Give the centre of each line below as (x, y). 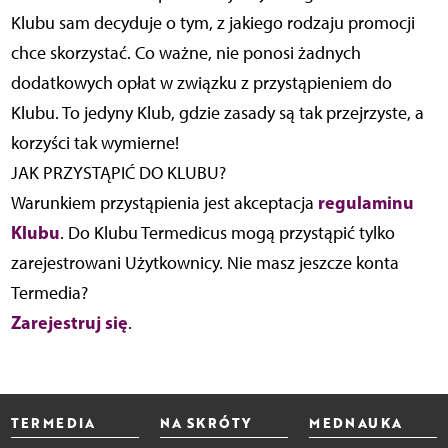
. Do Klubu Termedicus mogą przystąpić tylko (227, 233)
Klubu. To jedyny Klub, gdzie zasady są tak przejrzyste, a (217, 113)
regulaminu (365, 203)
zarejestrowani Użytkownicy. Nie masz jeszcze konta (204, 263)
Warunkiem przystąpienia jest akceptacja (164, 203)
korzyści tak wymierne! (94, 143)
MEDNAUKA (356, 423)
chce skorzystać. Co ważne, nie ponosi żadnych (185, 53)
